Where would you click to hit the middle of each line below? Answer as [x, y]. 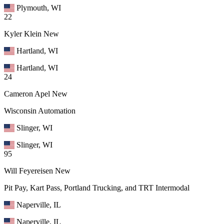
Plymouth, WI [39, 7]
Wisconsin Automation [40, 110]
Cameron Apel [27, 93]
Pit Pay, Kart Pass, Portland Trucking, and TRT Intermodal [97, 187]
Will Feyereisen [28, 170]
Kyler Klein [23, 33]
